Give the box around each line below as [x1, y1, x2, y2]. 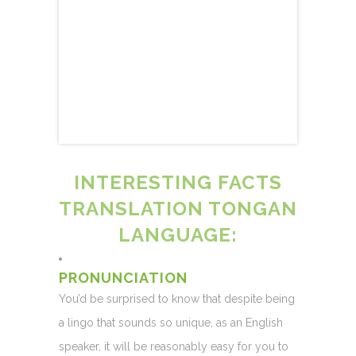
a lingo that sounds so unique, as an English [59, 316, 283, 329]
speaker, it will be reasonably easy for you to [59, 340, 288, 353]
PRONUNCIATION [59, 269, 188, 286]
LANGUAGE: [118, 223, 238, 246]
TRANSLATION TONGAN [59, 197, 297, 220]
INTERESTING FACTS [74, 171, 282, 194]
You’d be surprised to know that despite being [59, 292, 295, 305]
